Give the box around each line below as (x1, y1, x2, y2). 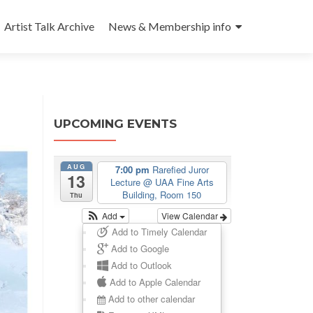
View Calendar (161, 210, 220, 222)
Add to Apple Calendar (106, 275, 201, 289)
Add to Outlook (108, 259, 172, 272)
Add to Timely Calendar (108, 225, 207, 239)
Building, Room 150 (122, 188, 202, 202)
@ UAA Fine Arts (143, 175, 214, 189)
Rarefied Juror (152, 163, 209, 177)
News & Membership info (108, 20, 231, 33)
